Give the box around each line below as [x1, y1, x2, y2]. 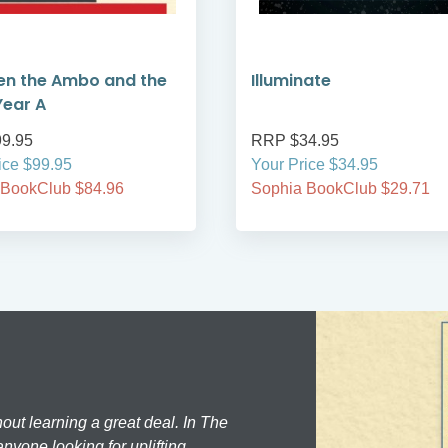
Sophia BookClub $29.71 [251, 180, 430, 198]
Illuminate [251, 69, 331, 93]
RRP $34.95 [251, 132, 339, 150]
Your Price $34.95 [251, 156, 378, 174]
